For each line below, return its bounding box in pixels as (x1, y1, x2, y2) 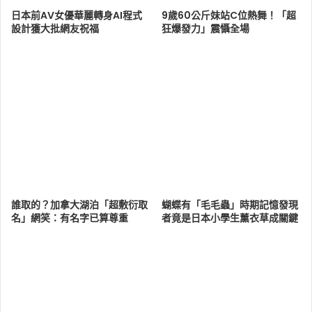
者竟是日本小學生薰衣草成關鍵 (162, 211, 298, 226)
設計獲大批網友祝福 (11, 22, 99, 36)
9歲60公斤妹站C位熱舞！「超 (162, 8, 296, 23)
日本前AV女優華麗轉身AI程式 (11, 8, 142, 23)
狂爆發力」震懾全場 (162, 22, 249, 36)
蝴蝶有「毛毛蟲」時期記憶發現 (162, 198, 298, 212)
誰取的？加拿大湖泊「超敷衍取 (11, 198, 148, 212)
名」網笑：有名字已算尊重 (11, 211, 128, 226)
